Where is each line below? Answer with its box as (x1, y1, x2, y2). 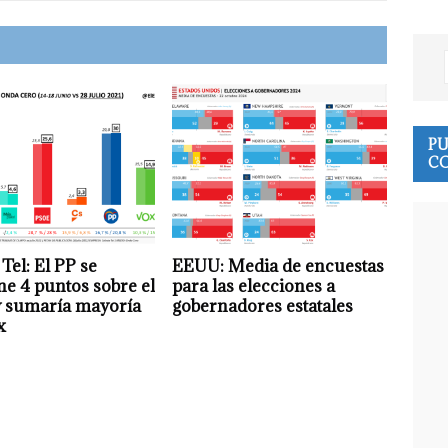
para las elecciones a (172, 274, 336, 297)
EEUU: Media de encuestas (172, 254, 385, 277)
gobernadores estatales (172, 294, 354, 317)
